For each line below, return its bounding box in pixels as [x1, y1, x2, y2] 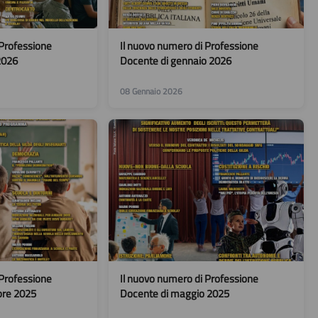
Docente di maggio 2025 [119, 285, 229, 302]
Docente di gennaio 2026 [119, 53, 231, 69]
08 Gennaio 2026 [119, 84, 182, 98]
